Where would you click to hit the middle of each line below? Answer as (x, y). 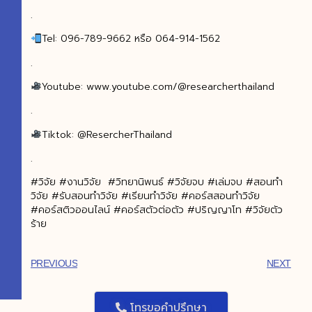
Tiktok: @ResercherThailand (107, 134)
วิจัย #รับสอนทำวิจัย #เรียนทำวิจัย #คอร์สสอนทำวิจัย (145, 196)
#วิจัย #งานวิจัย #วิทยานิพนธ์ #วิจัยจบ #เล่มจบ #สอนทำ (156, 182)
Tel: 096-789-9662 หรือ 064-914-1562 (131, 39)
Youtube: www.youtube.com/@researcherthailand (158, 86)
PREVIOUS (54, 263)
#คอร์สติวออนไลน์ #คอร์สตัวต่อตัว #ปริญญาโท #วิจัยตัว (156, 210)
